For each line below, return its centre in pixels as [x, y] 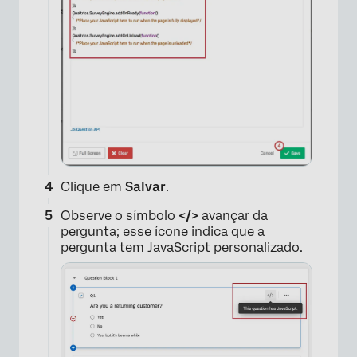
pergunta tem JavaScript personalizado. [182, 247]
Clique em [93, 186]
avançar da [235, 215]
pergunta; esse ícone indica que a [163, 231]
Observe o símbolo [120, 215]
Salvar [145, 186]
